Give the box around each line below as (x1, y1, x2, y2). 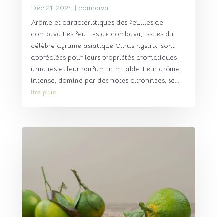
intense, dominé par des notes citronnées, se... (31, 76, 179, 85)
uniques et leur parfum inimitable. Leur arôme (31, 64, 180, 74)
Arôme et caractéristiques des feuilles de (31, 18, 163, 27)
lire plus (31, 88, 56, 97)
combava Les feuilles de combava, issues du (31, 30, 174, 39)
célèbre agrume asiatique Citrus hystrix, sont (31, 41, 175, 50)
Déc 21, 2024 (31, 3, 72, 13)
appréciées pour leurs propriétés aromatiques (31, 53, 177, 62)
